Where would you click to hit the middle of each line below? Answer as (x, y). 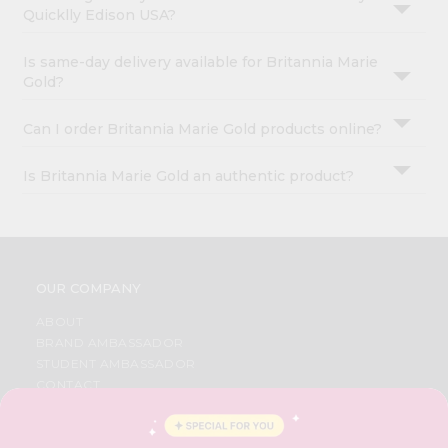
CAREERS (67, 405)
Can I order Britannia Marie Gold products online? (203, 128)
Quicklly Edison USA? (100, 14)
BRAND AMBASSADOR (109, 342)
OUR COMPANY (88, 287)
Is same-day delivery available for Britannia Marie (201, 61)
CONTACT (68, 384)
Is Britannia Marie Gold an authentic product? (189, 175)
